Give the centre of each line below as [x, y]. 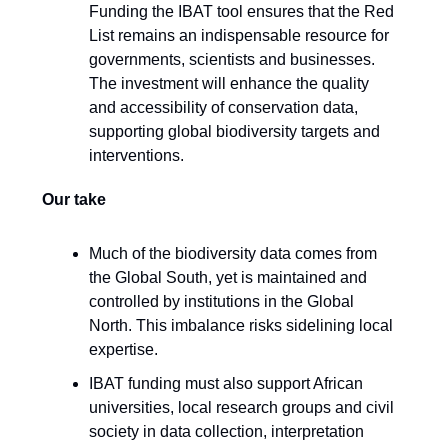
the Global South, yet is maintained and [228, 278]
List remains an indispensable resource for [239, 36]
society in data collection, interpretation [226, 432]
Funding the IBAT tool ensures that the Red [241, 12]
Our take [74, 200]
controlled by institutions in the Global [221, 302]
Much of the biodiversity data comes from [233, 254]
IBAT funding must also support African [226, 384]
